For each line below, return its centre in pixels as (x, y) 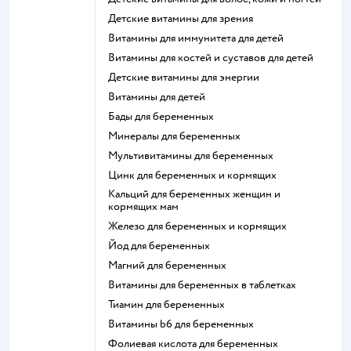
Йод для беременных (163, 246)
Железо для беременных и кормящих (202, 226)
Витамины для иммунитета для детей (199, 38)
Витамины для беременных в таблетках (206, 285)
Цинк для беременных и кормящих (197, 175)
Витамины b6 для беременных (185, 324)
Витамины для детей (160, 97)
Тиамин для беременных (169, 304)
